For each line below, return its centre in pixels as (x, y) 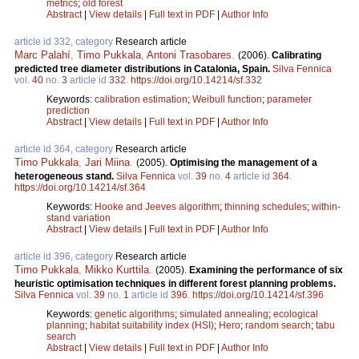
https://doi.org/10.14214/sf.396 (258, 295)
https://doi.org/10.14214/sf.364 (80, 188)
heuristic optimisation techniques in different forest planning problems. (175, 284)
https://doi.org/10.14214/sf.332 (196, 81)
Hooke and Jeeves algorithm (157, 207)
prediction (68, 111)
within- (326, 207)
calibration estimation (141, 100)
